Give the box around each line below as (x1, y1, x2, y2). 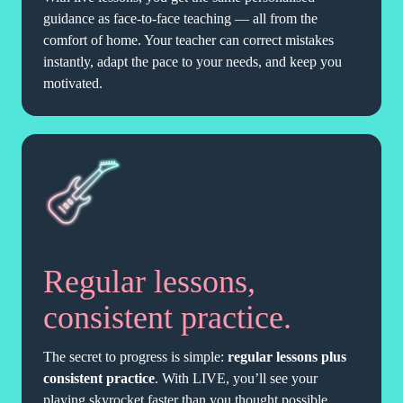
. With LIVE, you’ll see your (155, 371, 318, 387)
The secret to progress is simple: (43, 349, 228, 365)
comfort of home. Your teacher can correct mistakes (43, 32, 334, 49)
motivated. (43, 76, 103, 92)
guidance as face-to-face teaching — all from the (43, 11, 318, 27)
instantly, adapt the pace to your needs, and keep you (43, 54, 342, 70)
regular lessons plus (228, 349, 346, 365)
